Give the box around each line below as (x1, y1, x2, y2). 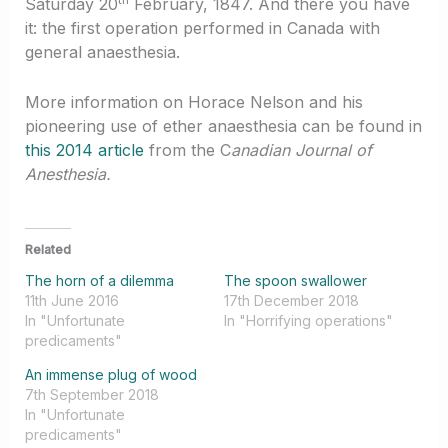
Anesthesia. (24, 164, 111, 185)
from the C (143, 140, 231, 161)
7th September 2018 (24, 385, 159, 403)
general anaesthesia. (24, 42, 180, 63)
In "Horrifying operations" (224, 311, 393, 329)
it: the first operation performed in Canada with (24, 18, 380, 39)
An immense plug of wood (24, 365, 197, 383)
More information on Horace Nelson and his (24, 92, 363, 113)
